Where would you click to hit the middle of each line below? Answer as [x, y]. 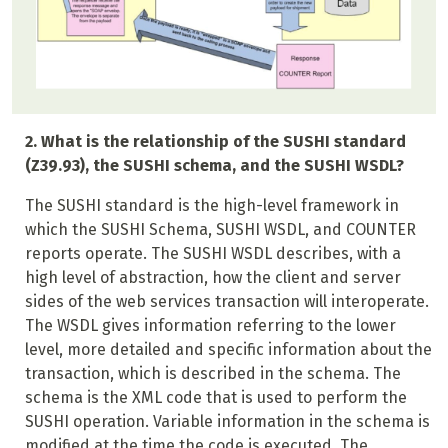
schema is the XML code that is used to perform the [215, 398]
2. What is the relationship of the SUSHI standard [215, 142]
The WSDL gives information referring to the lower [210, 326]
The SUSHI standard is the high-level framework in [211, 206]
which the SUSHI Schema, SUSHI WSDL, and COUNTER [220, 230]
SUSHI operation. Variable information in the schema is [227, 422]
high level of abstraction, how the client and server [212, 278]
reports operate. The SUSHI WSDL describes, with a [212, 254]
